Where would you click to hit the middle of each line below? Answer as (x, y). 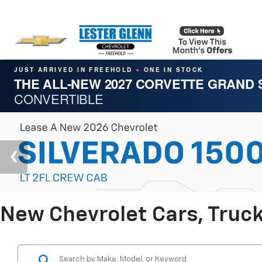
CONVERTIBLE (59, 99)
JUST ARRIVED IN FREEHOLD (75, 70)
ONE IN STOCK (172, 70)
